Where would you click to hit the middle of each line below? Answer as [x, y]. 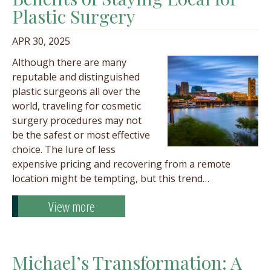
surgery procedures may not [77, 120]
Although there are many [69, 62]
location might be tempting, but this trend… [111, 178]
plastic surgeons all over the [76, 91]
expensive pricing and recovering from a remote [121, 164]
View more [72, 206]
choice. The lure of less [64, 149]
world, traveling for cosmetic [77, 106]
